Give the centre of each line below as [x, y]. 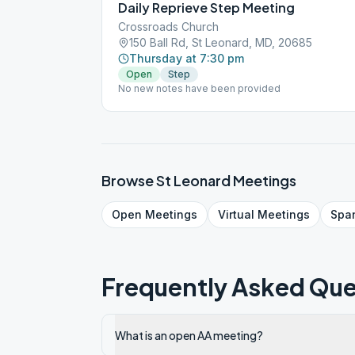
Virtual [236, 214]
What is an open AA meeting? [189, 335]
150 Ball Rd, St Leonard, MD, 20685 [221, 42]
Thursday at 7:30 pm [187, 58]
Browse [129, 180]
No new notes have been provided [199, 88]
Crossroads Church [168, 27]
